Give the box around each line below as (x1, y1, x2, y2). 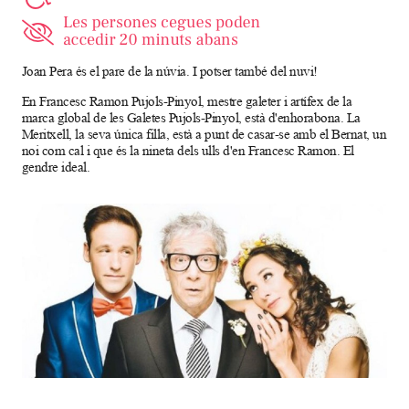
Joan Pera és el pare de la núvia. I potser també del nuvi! (21, 63, 318, 79)
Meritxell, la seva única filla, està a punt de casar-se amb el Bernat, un (21, 126, 387, 142)
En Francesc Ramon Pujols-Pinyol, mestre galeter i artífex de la (21, 93, 352, 110)
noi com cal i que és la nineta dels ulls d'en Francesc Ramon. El (21, 142, 354, 159)
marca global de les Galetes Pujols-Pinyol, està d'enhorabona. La (21, 110, 361, 126)
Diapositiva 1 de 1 (20, 381, 125, 397)
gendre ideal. (21, 159, 93, 175)
